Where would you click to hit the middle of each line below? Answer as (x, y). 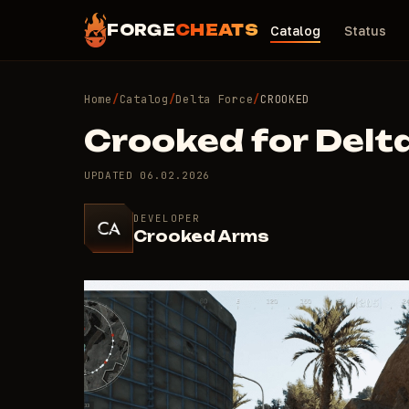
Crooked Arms (201, 236)
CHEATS (216, 30)
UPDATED (112, 175)
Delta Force (215, 100)
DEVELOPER (167, 218)
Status (365, 30)
